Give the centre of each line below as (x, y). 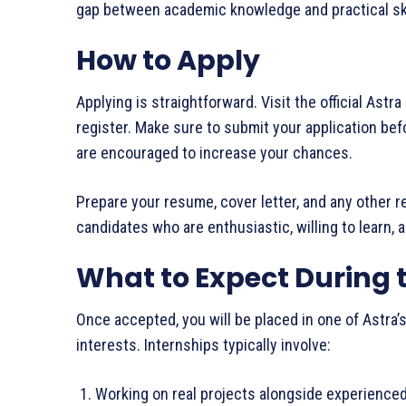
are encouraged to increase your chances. (214, 153)
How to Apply (168, 61)
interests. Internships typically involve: (203, 345)
